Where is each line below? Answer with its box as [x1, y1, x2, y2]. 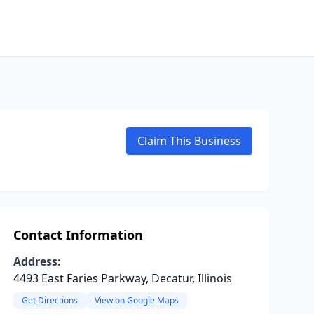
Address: [13, 254, 61, 269]
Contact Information [13, 226, 143, 243]
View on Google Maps [94, 294, 179, 306]
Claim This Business [137, 133, 241, 149]
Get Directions [21, 294, 78, 306]
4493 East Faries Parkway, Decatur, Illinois [13, 271, 232, 286]
